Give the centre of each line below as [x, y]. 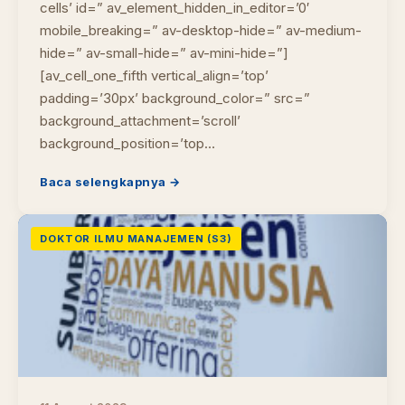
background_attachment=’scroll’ [140, 121]
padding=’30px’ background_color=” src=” [175, 98]
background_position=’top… [127, 143]
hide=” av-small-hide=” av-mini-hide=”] [164, 53]
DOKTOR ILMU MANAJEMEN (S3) [136, 239]
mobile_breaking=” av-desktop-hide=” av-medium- [201, 30]
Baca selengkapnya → [110, 182]
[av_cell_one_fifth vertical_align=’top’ [154, 75]
